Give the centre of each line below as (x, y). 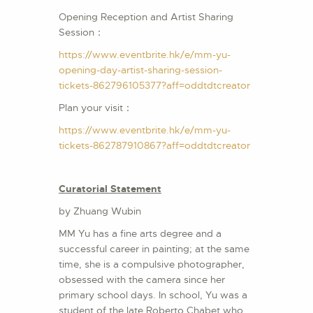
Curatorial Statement (110, 189)
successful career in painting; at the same (154, 249)
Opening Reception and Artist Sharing (146, 17)
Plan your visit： (96, 108)
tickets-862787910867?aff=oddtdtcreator (154, 146)
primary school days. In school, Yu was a (153, 295)
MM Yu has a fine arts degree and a (140, 234)
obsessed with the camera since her (142, 280)
